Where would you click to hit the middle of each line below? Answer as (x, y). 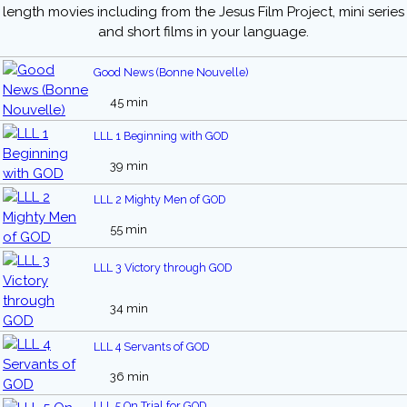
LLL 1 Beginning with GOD (161, 136)
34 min (128, 308)
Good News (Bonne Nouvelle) (171, 73)
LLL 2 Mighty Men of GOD (159, 200)
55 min (127, 229)
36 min (128, 377)
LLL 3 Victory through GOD (163, 268)
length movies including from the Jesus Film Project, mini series (203, 12)
